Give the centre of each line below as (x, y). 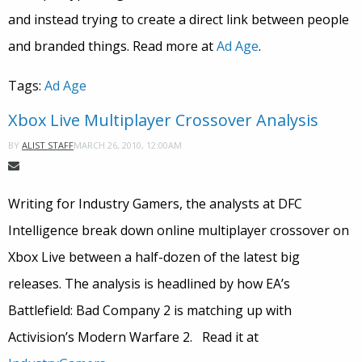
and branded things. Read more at (112, 46)
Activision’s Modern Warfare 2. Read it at (133, 337)
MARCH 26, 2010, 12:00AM (128, 145)
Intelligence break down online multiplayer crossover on (179, 231)
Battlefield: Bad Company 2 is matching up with (150, 311)
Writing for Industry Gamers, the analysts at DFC (155, 204)
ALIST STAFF (48, 145)
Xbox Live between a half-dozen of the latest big (154, 257)
